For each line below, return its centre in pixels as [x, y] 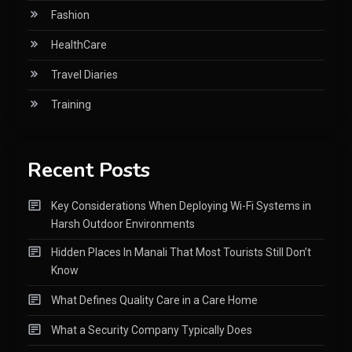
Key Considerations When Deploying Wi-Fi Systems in [181, 206]
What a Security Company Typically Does [152, 330]
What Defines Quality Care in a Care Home [154, 301]
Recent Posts [89, 170]
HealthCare [79, 45]
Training [71, 105]
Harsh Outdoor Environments [123, 224]
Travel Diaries [84, 75]
